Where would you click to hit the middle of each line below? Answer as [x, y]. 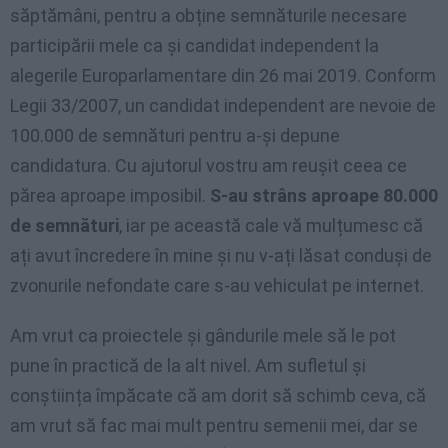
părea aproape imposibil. [110, 196]
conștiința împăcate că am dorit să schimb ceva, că [218, 396]
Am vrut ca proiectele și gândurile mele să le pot [203, 336]
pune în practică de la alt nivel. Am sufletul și [188, 366]
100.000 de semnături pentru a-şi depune [175, 136]
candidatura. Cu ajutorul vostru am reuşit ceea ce [208, 166]
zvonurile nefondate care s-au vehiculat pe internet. [217, 286]
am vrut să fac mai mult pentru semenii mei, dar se [214, 426]
